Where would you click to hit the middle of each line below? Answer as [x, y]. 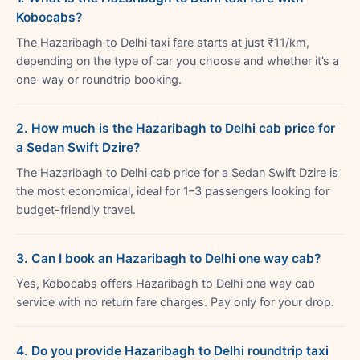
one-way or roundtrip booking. [99, 79]
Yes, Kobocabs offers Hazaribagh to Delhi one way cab [166, 283]
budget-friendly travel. [76, 209]
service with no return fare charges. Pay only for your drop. [175, 302]
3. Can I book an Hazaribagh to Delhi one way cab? [168, 258]
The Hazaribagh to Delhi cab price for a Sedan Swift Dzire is [177, 172]
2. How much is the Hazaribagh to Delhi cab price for [176, 128]
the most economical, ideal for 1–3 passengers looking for [173, 191]
